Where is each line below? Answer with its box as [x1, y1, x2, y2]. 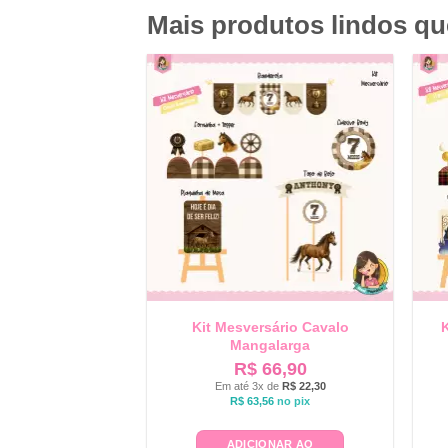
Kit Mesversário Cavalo [191, 319, 349, 336]
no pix [277, 394, 311, 407]
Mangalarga [230, 337, 311, 354]
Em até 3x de [214, 379, 282, 392]
